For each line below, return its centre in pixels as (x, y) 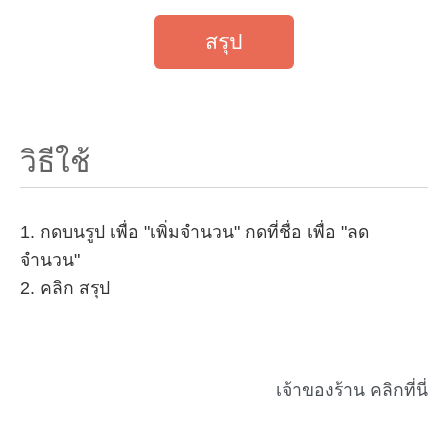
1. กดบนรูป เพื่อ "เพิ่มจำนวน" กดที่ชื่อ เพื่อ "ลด (194, 232)
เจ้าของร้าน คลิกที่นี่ (352, 389)
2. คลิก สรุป (65, 288)
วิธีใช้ (55, 162)
